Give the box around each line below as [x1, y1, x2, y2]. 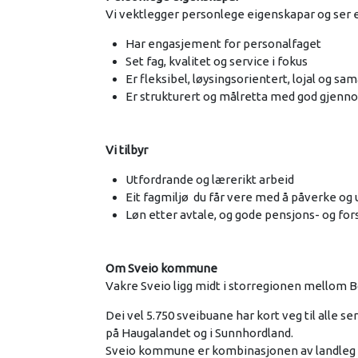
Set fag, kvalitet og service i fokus [125, 54, 308, 68]
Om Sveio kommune [105, 261, 217, 275]
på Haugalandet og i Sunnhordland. [105, 325, 293, 340]
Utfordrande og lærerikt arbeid [125, 172, 296, 186]
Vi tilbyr [105, 142, 148, 157]
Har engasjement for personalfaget [125, 36, 321, 50]
